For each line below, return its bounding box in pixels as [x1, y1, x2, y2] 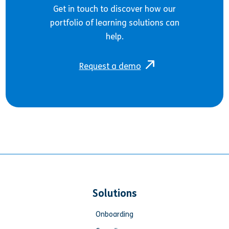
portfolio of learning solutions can [50, 17, 179, 28]
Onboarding [96, 210, 133, 219]
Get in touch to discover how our [53, 4, 176, 14]
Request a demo [79, 61, 141, 71]
